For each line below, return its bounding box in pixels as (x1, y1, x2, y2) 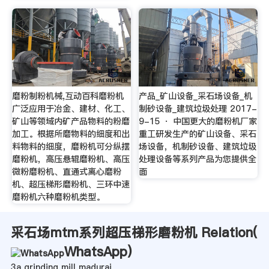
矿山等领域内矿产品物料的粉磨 (11, 115, 130, 128)
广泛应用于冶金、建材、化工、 (11, 103, 130, 115)
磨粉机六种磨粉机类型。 (11, 191, 104, 204)
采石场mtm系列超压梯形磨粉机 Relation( (10, 223, 257, 242)
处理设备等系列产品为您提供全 (139, 153, 257, 166)
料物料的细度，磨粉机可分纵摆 (11, 141, 130, 153)
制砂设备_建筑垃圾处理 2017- (139, 103, 258, 115)
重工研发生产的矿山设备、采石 (139, 128, 257, 141)
